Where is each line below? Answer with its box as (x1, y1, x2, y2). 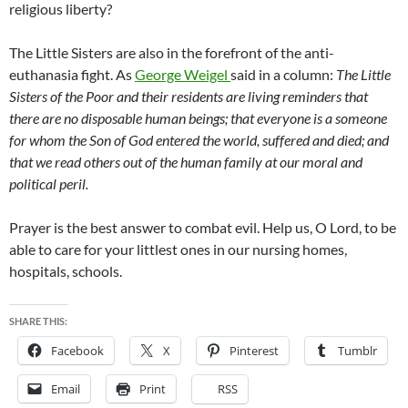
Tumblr (338, 342, 377, 360)
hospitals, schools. (9, 262, 122, 280)
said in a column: (230, 66, 336, 84)
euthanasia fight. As (9, 66, 135, 84)
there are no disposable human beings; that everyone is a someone (9, 109, 387, 127)
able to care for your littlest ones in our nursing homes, (9, 240, 347, 259)
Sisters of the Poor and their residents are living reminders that (9, 87, 368, 106)
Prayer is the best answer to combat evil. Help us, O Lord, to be (9, 219, 396, 237)
